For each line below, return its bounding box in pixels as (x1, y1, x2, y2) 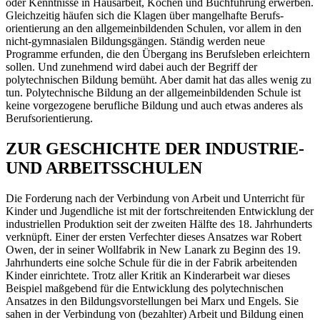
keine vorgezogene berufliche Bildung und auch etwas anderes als (6, 99, 303, 112)
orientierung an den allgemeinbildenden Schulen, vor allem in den (6, 22, 301, 35)
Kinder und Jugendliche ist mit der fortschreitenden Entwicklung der (6, 205, 314, 218)
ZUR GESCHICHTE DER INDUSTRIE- (6, 139, 304, 159)
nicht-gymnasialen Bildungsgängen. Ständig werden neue (6, 35, 265, 48)
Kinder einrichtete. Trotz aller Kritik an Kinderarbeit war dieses (6, 269, 290, 282)
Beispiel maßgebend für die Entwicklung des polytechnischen (6, 282, 284, 295)
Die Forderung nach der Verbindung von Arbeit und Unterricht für (6, 192, 304, 205)
